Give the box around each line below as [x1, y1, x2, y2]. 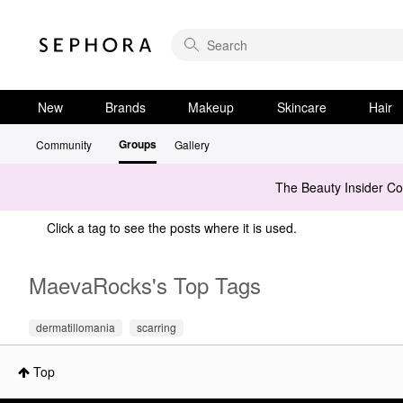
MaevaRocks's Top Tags [29, 268, 261, 300]
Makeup [188, 98, 235, 116]
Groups [119, 136, 157, 152]
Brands [105, 98, 147, 116]
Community [36, 137, 92, 152]
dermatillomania [36, 318, 115, 335]
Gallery [175, 137, 210, 152]
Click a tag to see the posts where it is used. [47, 219, 297, 237]
